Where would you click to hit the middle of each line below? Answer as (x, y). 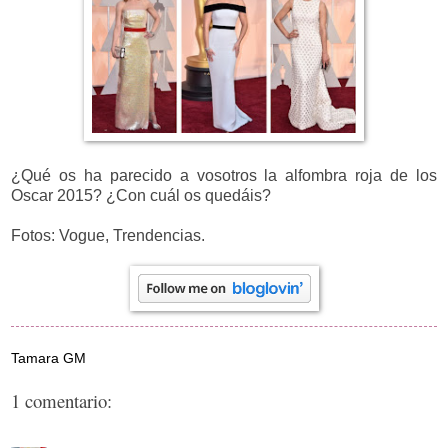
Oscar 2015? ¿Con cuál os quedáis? (143, 195)
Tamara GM (48, 357)
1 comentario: (61, 401)
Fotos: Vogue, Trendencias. (108, 235)
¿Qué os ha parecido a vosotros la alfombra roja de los (224, 175)
